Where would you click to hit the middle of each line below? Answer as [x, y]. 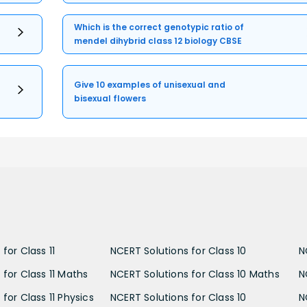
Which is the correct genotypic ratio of [159, 27]
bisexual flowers [110, 99]
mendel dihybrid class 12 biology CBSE [158, 41]
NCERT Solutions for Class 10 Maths [195, 274]
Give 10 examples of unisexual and [150, 85]
